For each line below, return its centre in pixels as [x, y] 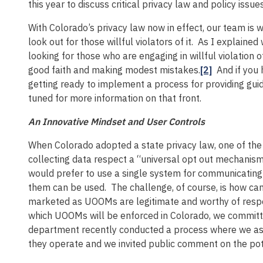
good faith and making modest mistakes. [114, 70]
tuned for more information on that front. [115, 98]
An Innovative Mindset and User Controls [117, 121]
